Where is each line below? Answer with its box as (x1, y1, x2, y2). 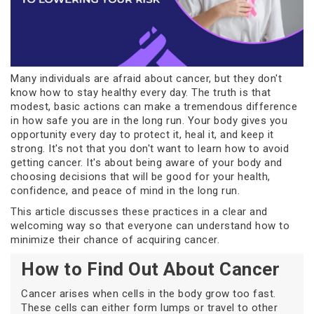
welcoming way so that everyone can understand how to (11, 219, 289, 233)
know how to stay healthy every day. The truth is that (11, 86, 271, 100)
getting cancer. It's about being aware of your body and (11, 156, 282, 170)
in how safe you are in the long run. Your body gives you (11, 114, 287, 128)
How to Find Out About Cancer (21, 259, 280, 280)
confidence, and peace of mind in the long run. (11, 184, 240, 198)
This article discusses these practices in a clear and (11, 205, 268, 219)
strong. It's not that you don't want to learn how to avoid (11, 142, 289, 156)
